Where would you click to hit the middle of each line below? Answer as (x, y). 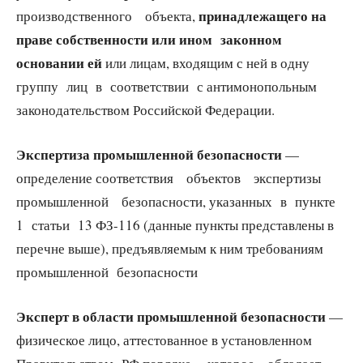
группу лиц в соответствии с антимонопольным (167, 86)
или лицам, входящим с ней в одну (206, 63)
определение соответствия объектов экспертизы (173, 178)
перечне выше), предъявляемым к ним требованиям (172, 248)
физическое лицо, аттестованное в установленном (164, 340)
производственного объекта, (107, 16)
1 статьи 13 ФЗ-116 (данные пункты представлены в (175, 225)
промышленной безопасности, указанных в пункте (178, 201)
